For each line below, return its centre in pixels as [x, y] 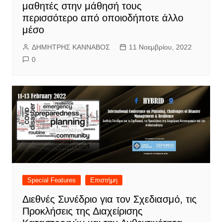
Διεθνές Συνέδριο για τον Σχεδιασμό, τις [109, 199]
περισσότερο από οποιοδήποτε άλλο [103, 18]
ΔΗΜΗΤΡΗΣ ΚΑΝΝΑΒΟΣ [71, 47]
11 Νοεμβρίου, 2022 [160, 47]
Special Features [51, 180]
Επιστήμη [104, 180]
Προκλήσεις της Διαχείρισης [82, 211]
